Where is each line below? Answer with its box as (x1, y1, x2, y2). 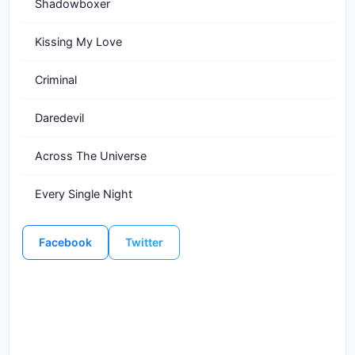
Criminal (35, 73, 77, 86)
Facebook (39, 235, 92, 249)
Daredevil (35, 111, 84, 124)
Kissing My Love (35, 35, 122, 48)
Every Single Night (35, 187, 132, 200)
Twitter (125, 235, 163, 249)
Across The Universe (35, 149, 147, 162)
